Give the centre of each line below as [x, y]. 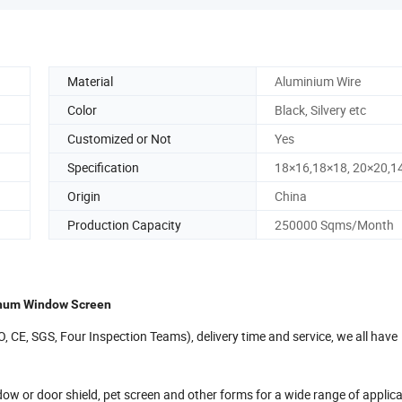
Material [90, 81]
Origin [84, 196]
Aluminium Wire [318, 81]
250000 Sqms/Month [334, 224]
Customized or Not [119, 138]
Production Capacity [124, 224]
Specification [103, 167]
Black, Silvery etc [320, 109]
